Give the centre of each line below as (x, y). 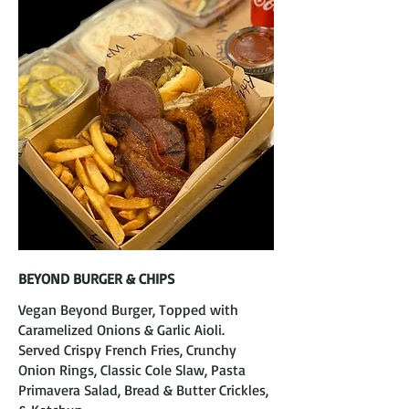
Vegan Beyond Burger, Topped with (128, 309)
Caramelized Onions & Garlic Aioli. (121, 330)
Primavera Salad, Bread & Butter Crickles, (143, 390)
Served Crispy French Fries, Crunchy (127, 350)
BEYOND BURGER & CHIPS (96, 278)
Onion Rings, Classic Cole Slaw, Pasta (132, 370)
